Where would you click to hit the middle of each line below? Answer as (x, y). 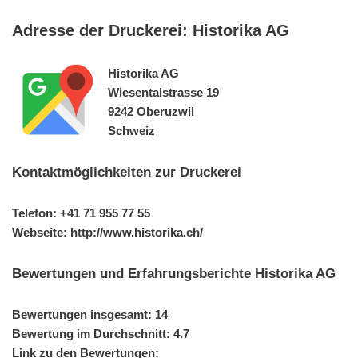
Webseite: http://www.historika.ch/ (107, 232)
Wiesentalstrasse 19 (163, 92)
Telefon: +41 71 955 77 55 (81, 213)
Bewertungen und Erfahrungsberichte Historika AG (174, 273)
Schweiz (131, 130)
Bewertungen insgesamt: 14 (90, 314)
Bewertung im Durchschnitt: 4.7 (101, 333)
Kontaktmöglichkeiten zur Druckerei (127, 171)
